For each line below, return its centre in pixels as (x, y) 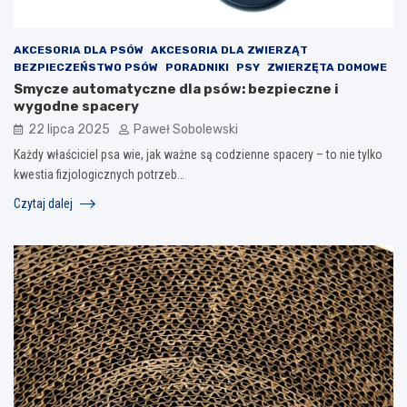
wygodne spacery (76, 106)
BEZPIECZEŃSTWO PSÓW (86, 67)
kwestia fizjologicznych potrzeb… (99, 174)
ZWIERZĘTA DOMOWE (327, 67)
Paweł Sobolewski (186, 129)
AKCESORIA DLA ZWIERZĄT (229, 50)
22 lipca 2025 (69, 129)
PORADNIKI (197, 67)
